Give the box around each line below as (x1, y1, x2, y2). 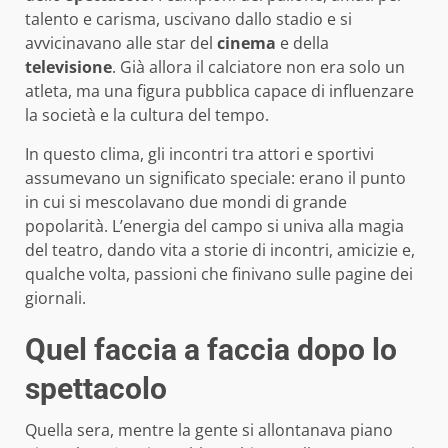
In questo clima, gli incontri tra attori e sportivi (25, 142, 374, 165)
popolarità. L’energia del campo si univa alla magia (25, 214, 404, 237)
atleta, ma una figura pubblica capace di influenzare (25, 79, 414, 102)
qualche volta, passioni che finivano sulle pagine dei (25, 262, 413, 285)
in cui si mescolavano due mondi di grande (25, 190, 347, 213)
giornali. (25, 286, 86, 309)
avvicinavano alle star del (25, 31, 217, 54)
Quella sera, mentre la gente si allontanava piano (25, 418, 393, 441)
